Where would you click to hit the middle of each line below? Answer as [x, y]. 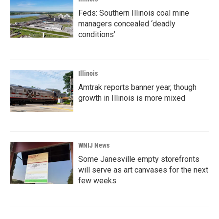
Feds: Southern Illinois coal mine [134, 13]
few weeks [97, 181]
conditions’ [97, 34]
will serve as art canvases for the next [143, 170]
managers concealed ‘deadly [127, 24]
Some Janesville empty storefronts [139, 159]
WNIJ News [94, 145]
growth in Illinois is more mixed [132, 98]
